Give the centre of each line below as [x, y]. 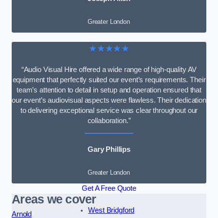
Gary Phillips [109, 149]
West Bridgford [111, 210]
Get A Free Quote [109, 189]
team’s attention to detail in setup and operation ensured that [109, 90]
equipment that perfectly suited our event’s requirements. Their [109, 80]
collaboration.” [109, 120]
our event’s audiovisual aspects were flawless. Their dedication [109, 100]
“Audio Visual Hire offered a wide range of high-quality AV [109, 69]
